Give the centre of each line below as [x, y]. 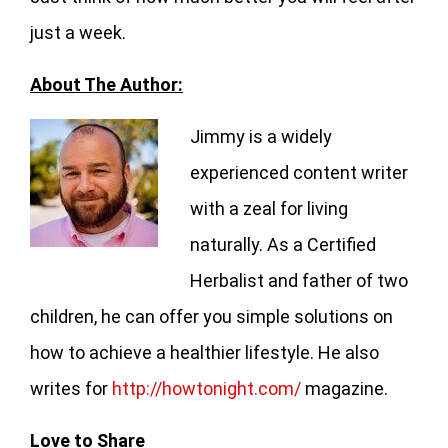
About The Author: [106, 84]
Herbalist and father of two [299, 280]
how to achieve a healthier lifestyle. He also [204, 352]
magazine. [346, 388]
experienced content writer [299, 172]
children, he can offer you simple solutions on [211, 316]
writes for [71, 388]
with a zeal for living [269, 208]
